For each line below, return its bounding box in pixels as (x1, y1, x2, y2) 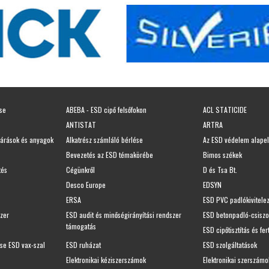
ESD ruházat (66, 239, 101, 250)
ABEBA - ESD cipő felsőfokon (66, 104, 147, 115)
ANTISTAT (66, 119, 96, 130)
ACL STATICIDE (203, 104, 247, 115)
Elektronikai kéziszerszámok (66, 254, 146, 265)
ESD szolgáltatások (203, 239, 257, 250)
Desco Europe (66, 179, 106, 190)
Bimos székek (203, 149, 242, 160)
